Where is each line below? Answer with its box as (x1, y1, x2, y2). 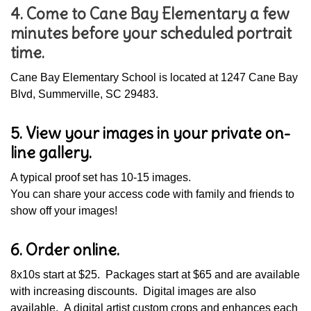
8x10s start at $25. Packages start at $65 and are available (10, 269, 300, 281)
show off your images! (10, 205, 123, 217)
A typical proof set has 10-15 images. (10, 171, 196, 184)
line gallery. (10, 143, 92, 163)
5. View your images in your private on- (10, 124, 290, 144)
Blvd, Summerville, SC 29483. (10, 88, 158, 101)
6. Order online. (10, 240, 119, 260)
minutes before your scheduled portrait (10, 24, 292, 44)
